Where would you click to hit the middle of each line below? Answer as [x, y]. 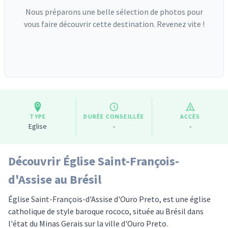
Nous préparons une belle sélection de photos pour [114, 12]
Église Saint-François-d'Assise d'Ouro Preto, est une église [109, 199]
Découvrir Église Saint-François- [94, 161]
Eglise [38, 126]
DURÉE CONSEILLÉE [114, 116]
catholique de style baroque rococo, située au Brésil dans [106, 211]
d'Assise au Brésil [55, 179]
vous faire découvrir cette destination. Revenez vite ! [114, 24]
